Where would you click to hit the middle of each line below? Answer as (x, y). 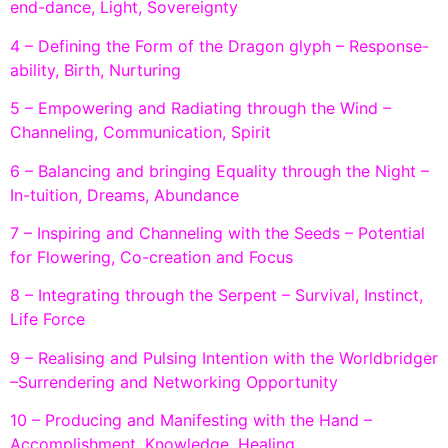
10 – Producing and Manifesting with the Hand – (191, 420)
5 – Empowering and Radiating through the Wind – (200, 108)
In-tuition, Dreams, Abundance (124, 194)
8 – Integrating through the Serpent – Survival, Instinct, (216, 295)
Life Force (47, 319)
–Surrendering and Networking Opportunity (174, 381)
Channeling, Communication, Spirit (140, 132)
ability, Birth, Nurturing (95, 69)
